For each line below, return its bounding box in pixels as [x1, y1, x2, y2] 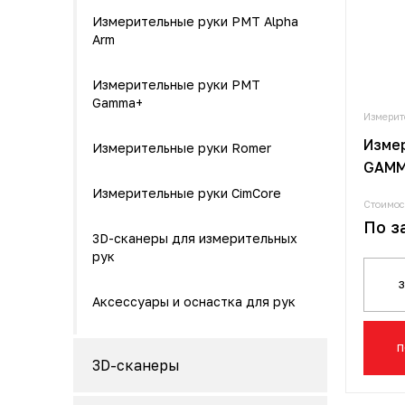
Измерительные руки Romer [92, 140, 271, 155]
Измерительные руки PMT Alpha [92, 14, 298, 29]
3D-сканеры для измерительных [92, 231, 297, 246]
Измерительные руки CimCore [92, 185, 281, 201]
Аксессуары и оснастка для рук [92, 294, 296, 309]
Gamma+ [92, 95, 143, 110]
